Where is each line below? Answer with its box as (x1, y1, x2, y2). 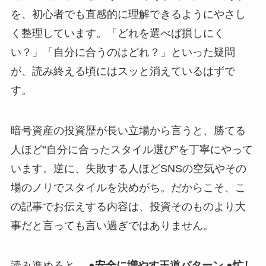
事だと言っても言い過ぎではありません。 (10, 219, 214, 232)
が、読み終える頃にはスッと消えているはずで (10, 65, 235, 77)
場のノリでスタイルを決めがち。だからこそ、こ (10, 181, 246, 194)
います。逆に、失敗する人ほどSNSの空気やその (10, 162, 246, 175)
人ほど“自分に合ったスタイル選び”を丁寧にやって (10, 143, 253, 156)
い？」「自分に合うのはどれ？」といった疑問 (10, 46, 235, 58)
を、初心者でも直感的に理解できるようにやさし (10, 8, 246, 20)
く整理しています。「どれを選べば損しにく (10, 27, 224, 39)
